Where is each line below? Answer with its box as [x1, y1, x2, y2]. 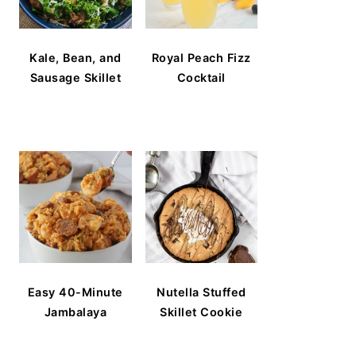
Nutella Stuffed [157, 285, 246, 299]
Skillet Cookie [160, 305, 243, 319]
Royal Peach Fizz [151, 50, 251, 64]
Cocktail [176, 70, 226, 84]
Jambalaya [44, 305, 106, 319]
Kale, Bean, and [29, 50, 122, 64]
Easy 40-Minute [27, 285, 123, 299]
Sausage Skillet [29, 70, 121, 84]
